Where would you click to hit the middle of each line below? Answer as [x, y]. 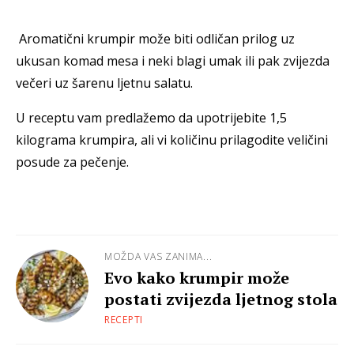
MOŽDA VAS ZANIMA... [158, 257]
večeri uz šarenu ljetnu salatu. [106, 83]
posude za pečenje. [74, 162]
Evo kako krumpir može [197, 278]
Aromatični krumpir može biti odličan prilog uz [155, 39]
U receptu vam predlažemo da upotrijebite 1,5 [151, 118]
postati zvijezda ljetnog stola [221, 299]
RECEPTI [124, 320]
